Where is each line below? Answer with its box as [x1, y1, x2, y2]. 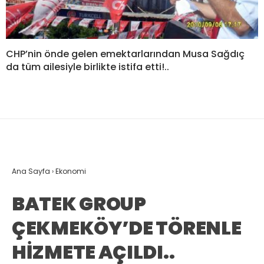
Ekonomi [55, 166, 86, 177]
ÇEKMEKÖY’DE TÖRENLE [12, 214, 242, 242]
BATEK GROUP [12, 190, 146, 217]
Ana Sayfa [12, 166, 50, 177]
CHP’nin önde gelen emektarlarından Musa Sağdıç [6, 47, 245, 61]
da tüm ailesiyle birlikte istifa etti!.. [6, 60, 169, 74]
